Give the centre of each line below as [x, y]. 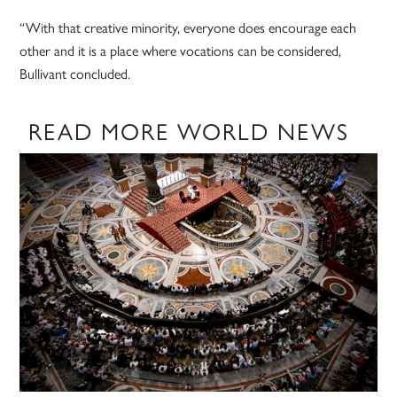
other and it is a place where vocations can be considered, [181, 51]
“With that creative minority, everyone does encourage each [188, 27]
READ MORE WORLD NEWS [189, 131]
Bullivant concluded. [75, 74]
